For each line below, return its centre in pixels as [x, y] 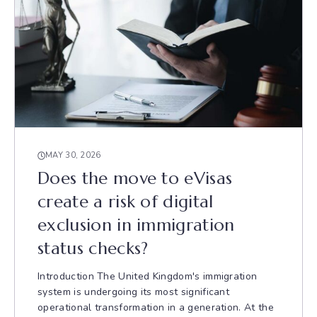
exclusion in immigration [136, 225]
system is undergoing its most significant [134, 292]
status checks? [93, 248]
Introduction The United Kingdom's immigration [148, 276]
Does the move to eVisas [135, 178]
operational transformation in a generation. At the [156, 307]
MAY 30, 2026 [73, 155]
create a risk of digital [126, 202]
